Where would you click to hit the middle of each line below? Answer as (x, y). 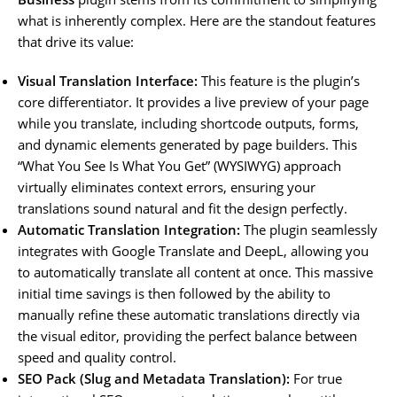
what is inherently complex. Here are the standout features (197, 20)
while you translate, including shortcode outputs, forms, (188, 123)
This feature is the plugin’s (279, 80)
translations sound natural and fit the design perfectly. (183, 208)
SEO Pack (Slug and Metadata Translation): (154, 378)
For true (316, 378)
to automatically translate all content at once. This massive (195, 272)
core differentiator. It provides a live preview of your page (193, 101)
